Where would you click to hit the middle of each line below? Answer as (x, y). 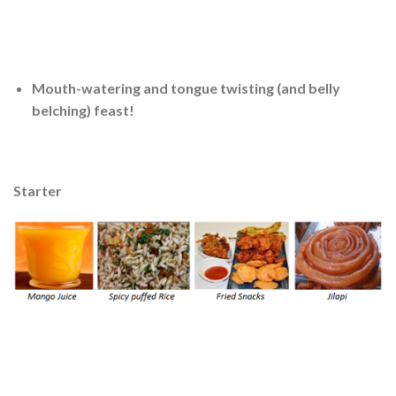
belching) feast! (83, 110)
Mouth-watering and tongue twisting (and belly (186, 88)
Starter (38, 191)
